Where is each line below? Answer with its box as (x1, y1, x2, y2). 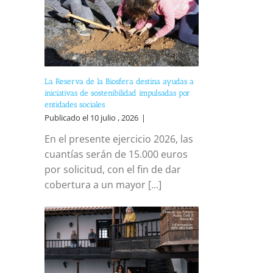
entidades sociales (44, 99, 105, 109)
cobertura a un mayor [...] (44, 177, 161, 191)
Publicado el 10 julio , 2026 (44, 112, 138, 123)
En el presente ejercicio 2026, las (44, 132, 193, 146)
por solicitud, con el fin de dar (44, 162, 181, 176)
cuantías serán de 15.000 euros (44, 147, 188, 161)
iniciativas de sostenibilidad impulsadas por (44, 88, 190, 97)
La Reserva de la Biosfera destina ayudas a (44, 76, 194, 86)
